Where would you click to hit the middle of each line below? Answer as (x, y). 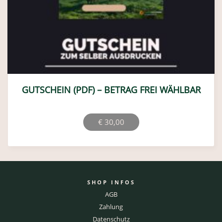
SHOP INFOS (111, 182)
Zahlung (111, 206)
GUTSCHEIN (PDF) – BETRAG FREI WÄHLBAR (111, 89)
